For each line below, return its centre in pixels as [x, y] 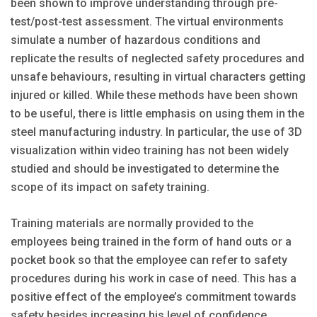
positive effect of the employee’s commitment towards [154, 296]
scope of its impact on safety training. [110, 187]
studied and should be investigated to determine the [145, 168]
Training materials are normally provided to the [132, 223]
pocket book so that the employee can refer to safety [149, 260]
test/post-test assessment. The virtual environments [147, 21]
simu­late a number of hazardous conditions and [136, 40]
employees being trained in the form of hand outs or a [151, 241]
